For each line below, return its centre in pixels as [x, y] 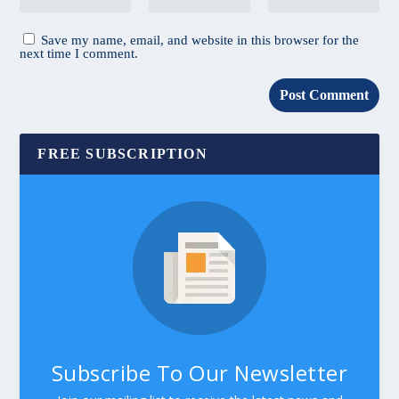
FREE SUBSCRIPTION [122, 154]
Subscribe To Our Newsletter [199, 373]
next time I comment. [79, 54]
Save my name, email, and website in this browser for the [200, 41]
